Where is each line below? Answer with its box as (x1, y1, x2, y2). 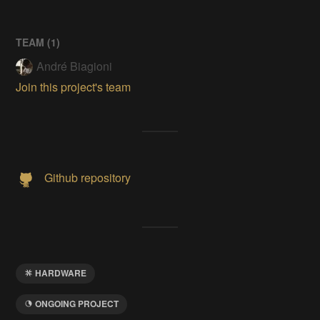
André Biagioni (36, 57, 113, 74)
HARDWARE (35, 266, 87, 279)
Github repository (44, 169, 131, 186)
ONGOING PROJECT (35, 296, 119, 310)
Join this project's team (16, 78, 131, 95)
